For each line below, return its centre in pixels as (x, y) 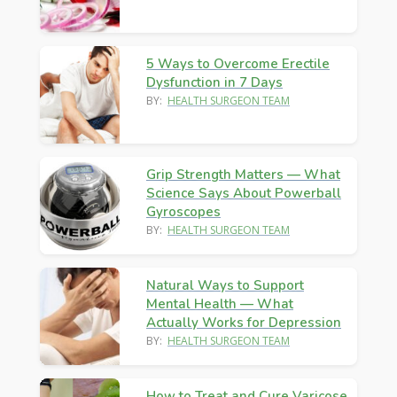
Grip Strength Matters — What (243, 175)
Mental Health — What (220, 304)
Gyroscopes (183, 212)
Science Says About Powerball (244, 194)
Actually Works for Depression (244, 323)
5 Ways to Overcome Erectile (238, 64)
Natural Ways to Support (225, 286)
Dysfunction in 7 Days (214, 83)
